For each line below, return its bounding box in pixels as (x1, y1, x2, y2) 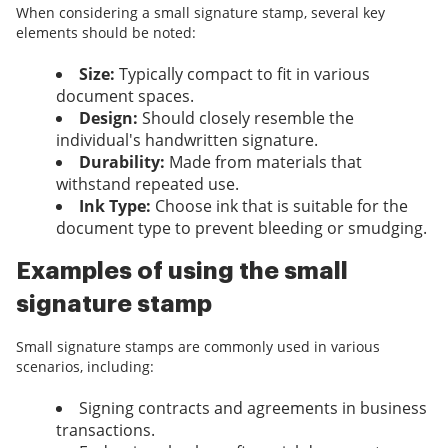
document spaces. (56, 85, 194, 108)
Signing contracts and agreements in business (79, 397, 427, 420)
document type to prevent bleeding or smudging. (56, 217, 427, 240)
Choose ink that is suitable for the (151, 195, 408, 218)
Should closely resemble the (138, 107, 354, 130)
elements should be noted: (16, 23, 196, 43)
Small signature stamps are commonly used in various (16, 337, 380, 357)
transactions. (56, 419, 155, 442)
